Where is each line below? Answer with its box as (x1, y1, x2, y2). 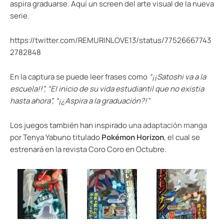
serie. (10, 10, 29, 21)
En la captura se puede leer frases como (10, 71, 149, 82)
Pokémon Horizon (101, 131, 164, 142)
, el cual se (164, 131, 200, 142)
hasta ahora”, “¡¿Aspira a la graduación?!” (10, 95, 150, 106)
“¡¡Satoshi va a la (149, 71, 206, 82)
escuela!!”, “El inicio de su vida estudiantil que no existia (10, 83, 204, 94)
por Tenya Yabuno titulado (10, 131, 101, 142)
